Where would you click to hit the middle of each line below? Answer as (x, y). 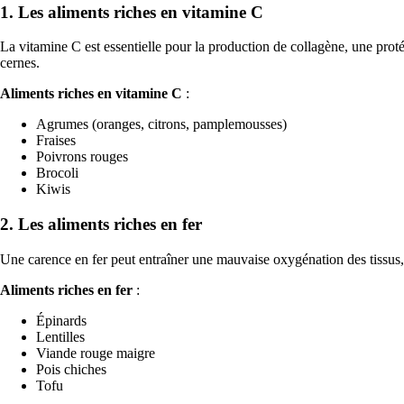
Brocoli (57, 173)
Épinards (61, 320)
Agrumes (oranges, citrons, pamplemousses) (161, 124)
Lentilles (60, 336)
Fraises (56, 141)
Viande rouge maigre (96, 353)
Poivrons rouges (82, 157)
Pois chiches (71, 369)
